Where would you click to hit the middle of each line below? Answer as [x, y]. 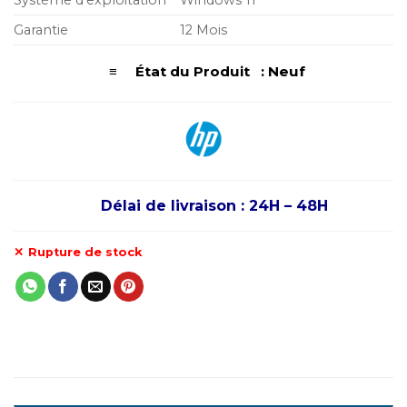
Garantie [41, 30]
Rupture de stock [85, 253]
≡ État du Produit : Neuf [203, 71]
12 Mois [204, 30]
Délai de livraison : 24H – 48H [214, 206]
